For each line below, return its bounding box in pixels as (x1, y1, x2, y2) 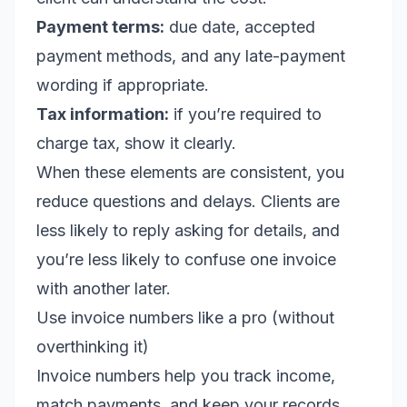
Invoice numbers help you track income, (36, 366, 335, 385)
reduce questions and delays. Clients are (36, 192, 340, 211)
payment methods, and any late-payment (36, 46, 345, 65)
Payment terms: (36, 17, 164, 36)
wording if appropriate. (36, 75, 209, 94)
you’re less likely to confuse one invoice (36, 250, 336, 269)
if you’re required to (169, 104, 322, 124)
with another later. (36, 279, 171, 298)
